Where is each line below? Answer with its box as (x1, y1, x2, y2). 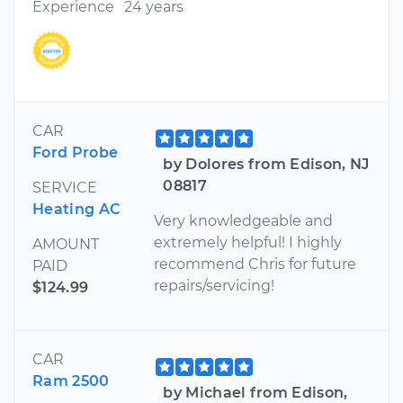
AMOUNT (32, 236, 99, 254)
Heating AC (32, 201, 121, 219)
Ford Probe (32, 144, 119, 162)
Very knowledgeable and (154, 212, 334, 230)
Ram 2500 (32, 372, 110, 390)
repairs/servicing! (154, 277, 275, 295)
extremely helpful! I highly (154, 234, 343, 252)
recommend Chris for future (154, 255, 357, 273)
